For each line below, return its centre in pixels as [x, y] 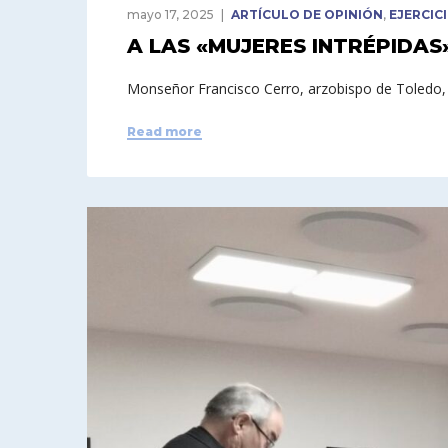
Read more [164, 131]
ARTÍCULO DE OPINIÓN [307, 14]
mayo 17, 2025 [170, 14]
